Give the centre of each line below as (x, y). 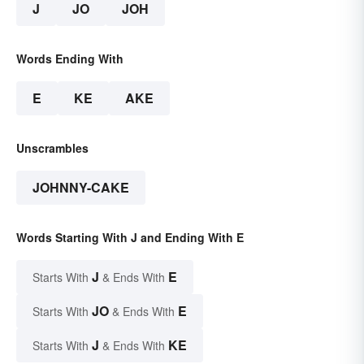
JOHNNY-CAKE (81, 188)
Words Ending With (70, 59)
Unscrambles (52, 148)
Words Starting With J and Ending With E (130, 238)
